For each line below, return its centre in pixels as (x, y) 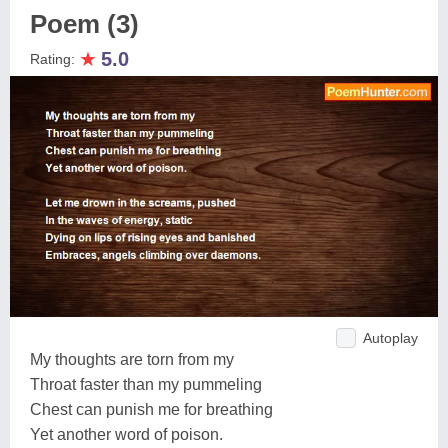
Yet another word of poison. (126, 434)
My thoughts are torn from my (132, 359)
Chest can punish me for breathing (151, 409)
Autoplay (390, 337)
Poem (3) (84, 24)
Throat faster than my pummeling (146, 384)
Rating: (54, 59)
